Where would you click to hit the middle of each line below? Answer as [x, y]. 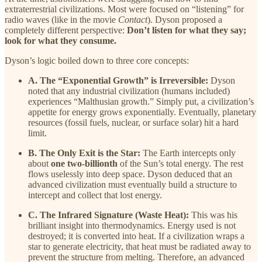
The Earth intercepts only [188, 153]
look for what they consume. [61, 40]
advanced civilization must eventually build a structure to [132, 184]
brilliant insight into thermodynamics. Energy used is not [132, 225]
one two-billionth [84, 163]
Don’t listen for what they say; [187, 30]
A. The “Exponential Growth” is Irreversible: [118, 80]
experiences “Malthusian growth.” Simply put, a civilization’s [141, 101]
